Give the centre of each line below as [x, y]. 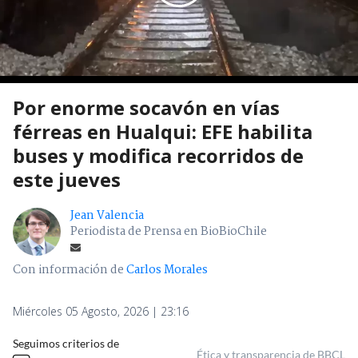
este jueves [67, 180]
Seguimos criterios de [66, 344]
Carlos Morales [167, 270]
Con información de [68, 270]
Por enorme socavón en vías [146, 108]
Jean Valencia [107, 216]
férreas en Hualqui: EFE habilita [163, 132]
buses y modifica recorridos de [158, 156]
